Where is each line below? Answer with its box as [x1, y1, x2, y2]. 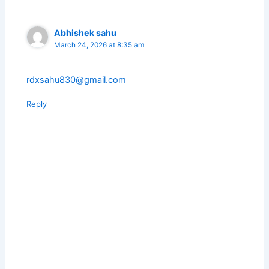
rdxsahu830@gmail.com [26, 74, 127, 86]
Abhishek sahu [54, 28, 117, 38]
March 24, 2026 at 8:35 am [54, 41, 145, 50]
